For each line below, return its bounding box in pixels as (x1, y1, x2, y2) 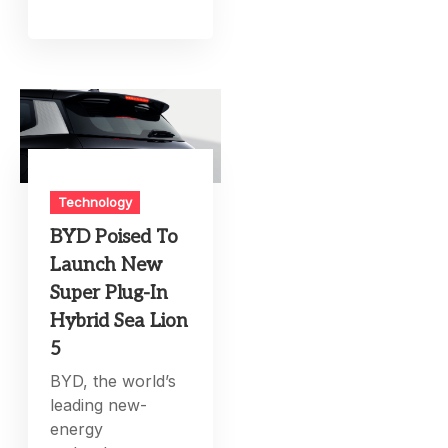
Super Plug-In (50, 282, 169, 306)
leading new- (50, 395, 148, 416)
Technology (58, 194, 133, 211)
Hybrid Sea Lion (50, 310, 189, 334)
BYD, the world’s (50, 371, 177, 392)
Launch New (50, 254, 163, 278)
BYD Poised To (50, 226, 179, 250)
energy (50, 419, 104, 440)
